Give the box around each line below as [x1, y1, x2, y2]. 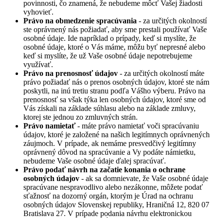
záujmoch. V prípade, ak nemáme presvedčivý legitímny [23, 139, 196, 148]
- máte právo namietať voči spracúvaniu [75, 122, 199, 130]
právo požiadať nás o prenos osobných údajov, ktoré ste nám [23, 78, 209, 87]
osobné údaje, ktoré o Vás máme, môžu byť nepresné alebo [23, 43, 205, 52]
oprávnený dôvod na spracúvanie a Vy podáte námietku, [23, 148, 196, 157]
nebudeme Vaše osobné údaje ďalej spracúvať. [23, 157, 166, 165]
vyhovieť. [23, 8, 54, 17]
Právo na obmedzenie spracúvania [23, 17, 137, 25]
